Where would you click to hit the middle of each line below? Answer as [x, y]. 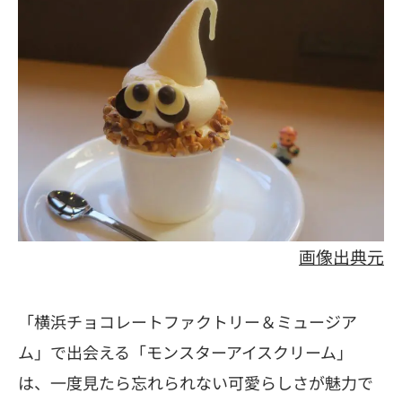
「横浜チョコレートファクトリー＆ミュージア [188, 321]
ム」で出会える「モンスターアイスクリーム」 [185, 351]
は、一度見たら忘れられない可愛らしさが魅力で [196, 382]
